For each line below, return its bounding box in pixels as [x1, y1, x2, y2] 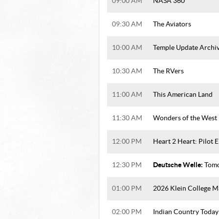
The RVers [153, 68, 184, 75]
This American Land [153, 91, 213, 98]
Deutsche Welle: [153, 161, 204, 169]
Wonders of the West [153, 115, 217, 122]
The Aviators [153, 21, 191, 28]
